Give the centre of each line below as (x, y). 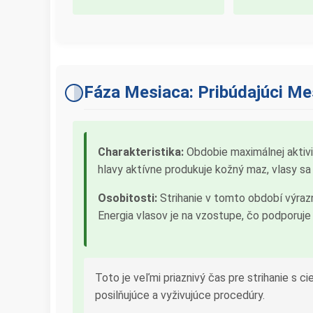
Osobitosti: (128, 198)
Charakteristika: (141, 152)
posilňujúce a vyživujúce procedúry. (180, 295)
